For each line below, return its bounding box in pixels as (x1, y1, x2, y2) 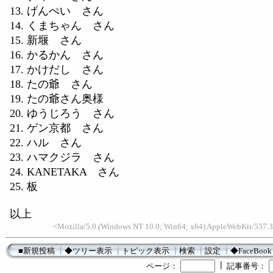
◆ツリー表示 (65, 246, 112, 255)
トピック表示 (122, 246, 169, 255)
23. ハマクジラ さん (10, 151, 115, 163)
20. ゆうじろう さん (10, 107, 115, 119)
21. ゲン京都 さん (10, 122, 104, 134)
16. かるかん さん (10, 49, 104, 61)
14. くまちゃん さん (10, 19, 115, 32)
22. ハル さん (10, 136, 82, 149)
